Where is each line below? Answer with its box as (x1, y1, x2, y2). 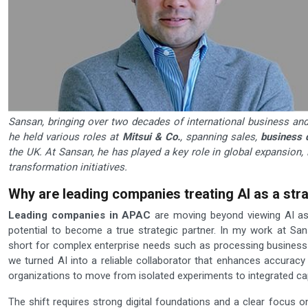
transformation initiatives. (8, 161, 127, 174)
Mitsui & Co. (122, 131, 180, 144)
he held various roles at (8, 131, 122, 144)
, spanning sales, (179, 131, 261, 144)
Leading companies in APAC (8, 209, 151, 222)
